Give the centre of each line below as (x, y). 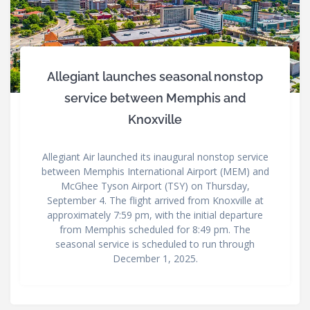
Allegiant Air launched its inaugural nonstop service (155, 157)
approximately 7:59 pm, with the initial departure (155, 215)
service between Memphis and (155, 98)
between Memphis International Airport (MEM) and (155, 172)
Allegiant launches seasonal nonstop (155, 77)
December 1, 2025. (155, 259)
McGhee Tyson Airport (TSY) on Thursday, (155, 186)
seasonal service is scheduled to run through (155, 244)
